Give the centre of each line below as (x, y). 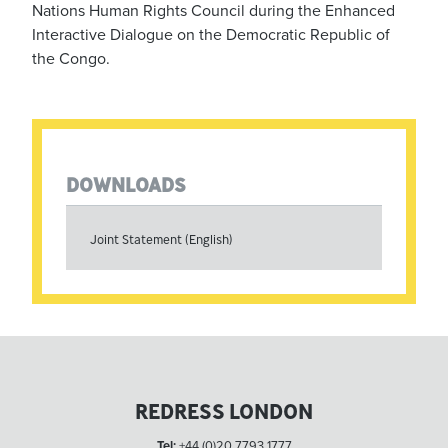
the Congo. (71, 59)
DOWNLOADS (126, 184)
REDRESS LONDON (224, 412)
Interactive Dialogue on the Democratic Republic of (211, 35)
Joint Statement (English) (161, 240)
